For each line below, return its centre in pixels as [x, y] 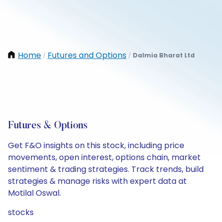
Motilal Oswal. [34, 193]
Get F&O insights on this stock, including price [96, 145]
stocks [21, 212]
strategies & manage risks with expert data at [97, 181]
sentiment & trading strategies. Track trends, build [106, 169]
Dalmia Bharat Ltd [164, 55]
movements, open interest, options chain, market [104, 157]
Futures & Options [48, 126]
